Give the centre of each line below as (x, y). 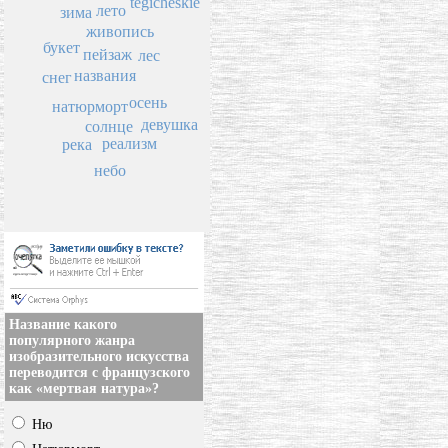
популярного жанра (72, 341)
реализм (130, 144)
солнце (109, 126)
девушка (169, 125)
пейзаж (107, 54)
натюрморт (90, 107)
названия (104, 76)
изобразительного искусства (99, 357)
